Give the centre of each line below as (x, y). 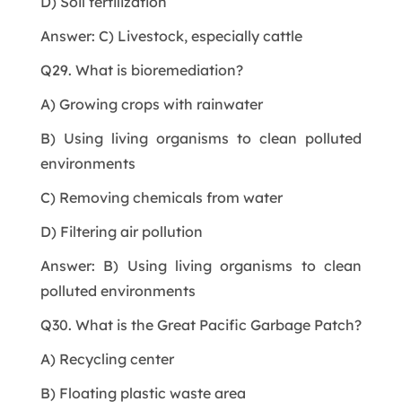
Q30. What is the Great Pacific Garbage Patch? (201, 324)
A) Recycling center (107, 358)
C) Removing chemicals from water (161, 197)
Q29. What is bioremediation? (141, 70)
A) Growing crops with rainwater (151, 104)
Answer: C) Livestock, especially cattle (171, 35)
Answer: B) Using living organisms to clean (201, 265)
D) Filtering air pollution (121, 231)
